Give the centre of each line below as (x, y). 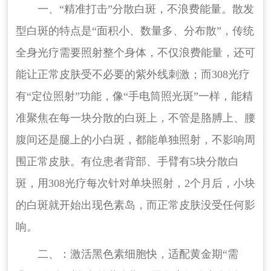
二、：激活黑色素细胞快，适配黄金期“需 (138, 254)
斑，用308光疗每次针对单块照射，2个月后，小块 (135, 184)
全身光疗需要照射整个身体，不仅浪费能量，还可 (135, 53)
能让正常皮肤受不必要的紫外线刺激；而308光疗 (132, 75)
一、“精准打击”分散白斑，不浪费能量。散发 (145, 9)
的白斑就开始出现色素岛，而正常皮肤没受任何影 (135, 205)
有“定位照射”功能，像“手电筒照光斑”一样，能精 (134, 96)
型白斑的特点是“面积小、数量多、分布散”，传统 (135, 31)
